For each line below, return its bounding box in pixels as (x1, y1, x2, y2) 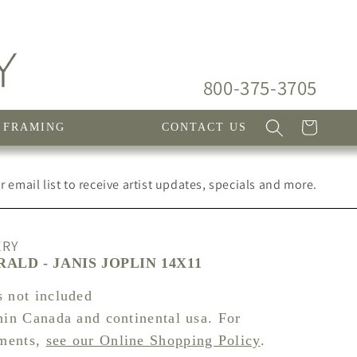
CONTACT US (161, 121, 247, 134)
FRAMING (3, 121, 66, 134)
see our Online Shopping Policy (45, 332, 261, 349)
